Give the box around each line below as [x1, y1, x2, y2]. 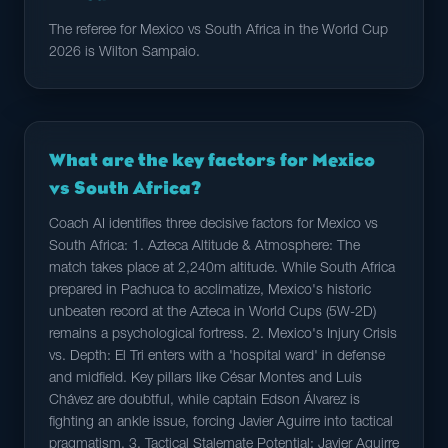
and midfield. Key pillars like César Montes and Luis [49, 372, 362, 386]
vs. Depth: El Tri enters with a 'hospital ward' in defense [49, 350, 385, 364]
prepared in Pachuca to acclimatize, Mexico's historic [49, 284, 371, 298]
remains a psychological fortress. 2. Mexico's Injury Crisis [49, 328, 397, 342]
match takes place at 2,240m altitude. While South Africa [49, 262, 395, 276]
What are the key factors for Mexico [49, 150, 375, 170]
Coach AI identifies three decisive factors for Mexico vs [49, 218, 378, 232]
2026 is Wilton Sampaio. [49, 46, 200, 60]
